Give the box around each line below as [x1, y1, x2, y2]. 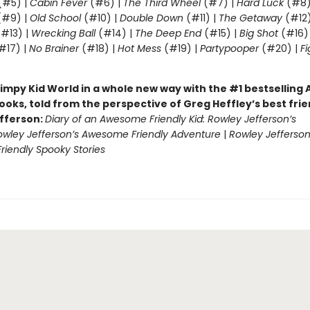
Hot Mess [117, 42, 161, 55]
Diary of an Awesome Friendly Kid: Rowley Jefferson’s [44, 112, 296, 126]
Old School [29, 11, 84, 25]
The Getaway [218, 11, 285, 25]
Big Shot [239, 26, 278, 40]
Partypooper [199, 42, 259, 55]
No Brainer [28, 42, 79, 55]
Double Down [119, 11, 183, 25]
